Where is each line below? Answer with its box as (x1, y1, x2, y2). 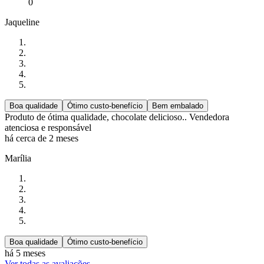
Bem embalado (152, 101, 203, 111)
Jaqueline (5, 17, 39, 28)
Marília (5, 153, 31, 164)
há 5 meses (5, 248, 45, 259)
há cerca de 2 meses (5, 133, 78, 144)
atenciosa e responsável (5, 123, 94, 133)
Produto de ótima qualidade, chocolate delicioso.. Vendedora (5, 112, 229, 123)
